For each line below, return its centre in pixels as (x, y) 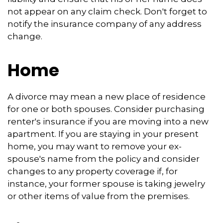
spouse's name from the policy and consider (104, 159)
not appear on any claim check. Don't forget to (107, 11)
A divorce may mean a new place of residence (107, 97)
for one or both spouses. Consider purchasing (106, 109)
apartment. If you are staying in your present (103, 134)
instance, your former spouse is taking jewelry (106, 184)
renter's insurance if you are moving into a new (108, 121)
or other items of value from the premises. (99, 196)
